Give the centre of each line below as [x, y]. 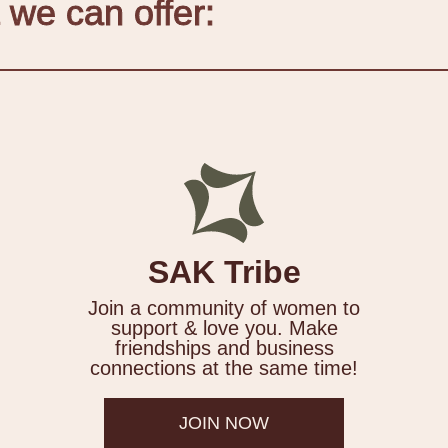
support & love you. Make [224, 328]
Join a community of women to [224, 308]
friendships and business [224, 348]
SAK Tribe [224, 272]
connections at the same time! [224, 368]
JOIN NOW [224, 423]
